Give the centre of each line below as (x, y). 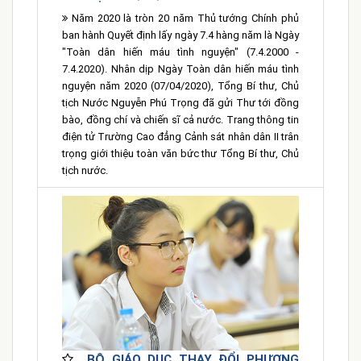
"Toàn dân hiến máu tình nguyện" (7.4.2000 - (180, 52)
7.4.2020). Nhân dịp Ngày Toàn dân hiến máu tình (180, 69)
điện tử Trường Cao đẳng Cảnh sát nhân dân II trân (180, 137)
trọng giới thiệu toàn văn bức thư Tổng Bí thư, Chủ (180, 154)
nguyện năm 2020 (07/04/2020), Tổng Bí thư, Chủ (180, 86)
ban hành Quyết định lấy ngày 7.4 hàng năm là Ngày (180, 35)
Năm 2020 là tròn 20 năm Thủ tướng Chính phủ (183, 19)
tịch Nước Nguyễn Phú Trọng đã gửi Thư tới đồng (180, 103)
